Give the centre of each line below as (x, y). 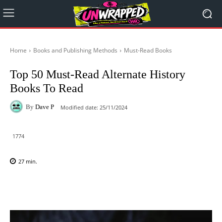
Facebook (46, 187)
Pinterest (148, 187)
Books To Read (47, 88)
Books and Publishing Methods (75, 50)
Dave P (45, 107)
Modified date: (79, 107)
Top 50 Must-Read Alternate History (98, 74)
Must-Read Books (148, 50)
